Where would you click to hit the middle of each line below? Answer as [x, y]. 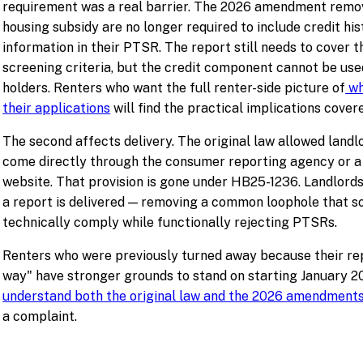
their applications [57, 109]
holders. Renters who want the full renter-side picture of [174, 88]
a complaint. [40, 317]
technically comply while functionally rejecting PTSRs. [170, 223]
